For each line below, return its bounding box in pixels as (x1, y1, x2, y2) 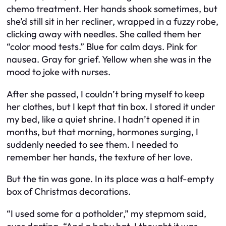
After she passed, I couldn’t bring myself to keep (7, 88, 205, 100)
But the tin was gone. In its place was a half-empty (7, 173, 214, 185)
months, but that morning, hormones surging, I (7, 126, 198, 138)
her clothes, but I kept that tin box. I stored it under (7, 100, 215, 112)
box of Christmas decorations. (7, 186, 131, 198)
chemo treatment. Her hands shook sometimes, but (7, 3, 217, 15)
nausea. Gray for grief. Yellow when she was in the (7, 53, 211, 66)
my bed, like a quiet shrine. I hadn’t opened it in (7, 113, 200, 125)
